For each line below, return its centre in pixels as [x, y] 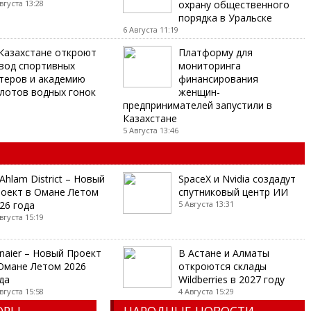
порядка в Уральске [225, 17]
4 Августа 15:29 [206, 291]
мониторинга [209, 65]
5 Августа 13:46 [150, 130]
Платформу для [215, 52]
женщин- [199, 92]
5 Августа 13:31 [206, 203]
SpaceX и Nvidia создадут [237, 178]
